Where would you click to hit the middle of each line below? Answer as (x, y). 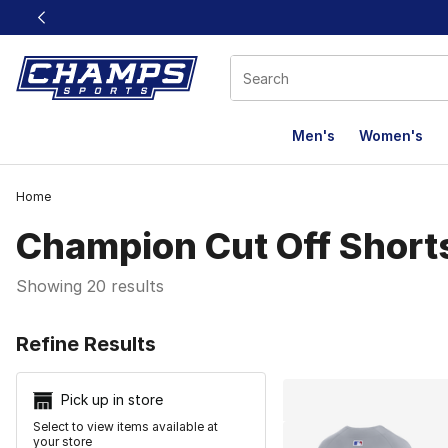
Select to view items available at (125, 427)
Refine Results (86, 344)
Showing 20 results (90, 286)
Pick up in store (112, 399)
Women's (391, 135)
